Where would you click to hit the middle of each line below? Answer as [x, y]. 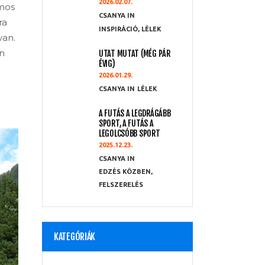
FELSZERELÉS [121, 185]
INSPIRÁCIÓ [118, 29]
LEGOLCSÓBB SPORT [130, 133]
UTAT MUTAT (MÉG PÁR [135, 54]
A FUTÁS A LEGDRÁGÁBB [135, 113]
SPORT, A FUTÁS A [126, 123]
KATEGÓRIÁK [75, 237]
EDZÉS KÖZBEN [125, 172]
